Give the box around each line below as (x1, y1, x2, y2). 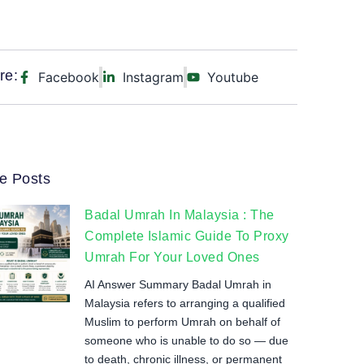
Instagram (123, 69, 184, 85)
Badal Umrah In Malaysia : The (84, 208, 275, 222)
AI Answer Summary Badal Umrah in (84, 278, 271, 291)
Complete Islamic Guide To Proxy (84, 229, 289, 243)
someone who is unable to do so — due (84, 334, 288, 347)
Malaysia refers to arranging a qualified (84, 297, 285, 310)
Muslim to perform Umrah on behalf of (84, 315, 280, 328)
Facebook (38, 69, 99, 85)
